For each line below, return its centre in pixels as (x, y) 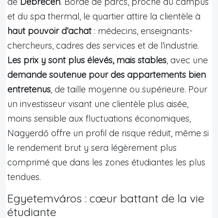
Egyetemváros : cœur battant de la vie (106, 198)
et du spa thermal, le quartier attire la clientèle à (104, 16)
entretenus (29, 89)
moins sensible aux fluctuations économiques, (99, 118)
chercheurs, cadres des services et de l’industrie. (103, 45)
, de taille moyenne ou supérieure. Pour (129, 89)
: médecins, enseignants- (142, 31)
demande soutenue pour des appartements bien (107, 74)
